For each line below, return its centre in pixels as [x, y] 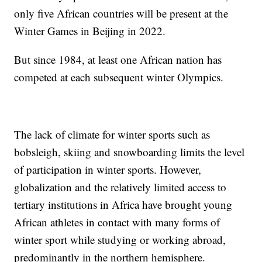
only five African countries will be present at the [121, 13]
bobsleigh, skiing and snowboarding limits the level [130, 152]
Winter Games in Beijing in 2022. [90, 31]
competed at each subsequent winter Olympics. [119, 77]
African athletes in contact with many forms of [117, 222]
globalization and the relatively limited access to [120, 187]
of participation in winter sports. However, [108, 170]
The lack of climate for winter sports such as [112, 135]
